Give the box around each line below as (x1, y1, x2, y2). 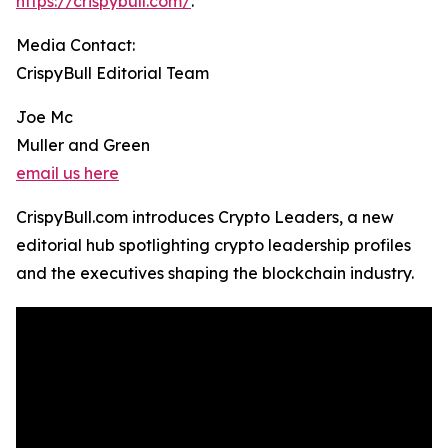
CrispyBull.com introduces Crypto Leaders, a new (16, 207, 394, 228)
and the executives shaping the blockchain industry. (16, 263, 414, 284)
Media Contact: (16, 35, 135, 56)
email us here (16, 163, 119, 184)
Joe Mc (16, 107, 73, 128)
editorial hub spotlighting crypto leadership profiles (16, 235, 411, 256)
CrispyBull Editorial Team (16, 63, 209, 84)
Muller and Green (16, 135, 150, 156)
